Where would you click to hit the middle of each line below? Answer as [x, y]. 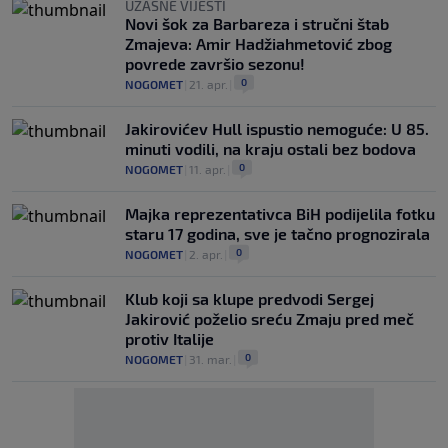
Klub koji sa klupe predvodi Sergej [249, 298]
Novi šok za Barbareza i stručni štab [257, 23]
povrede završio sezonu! [215, 63]
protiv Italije [169, 338]
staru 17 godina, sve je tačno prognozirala [277, 233]
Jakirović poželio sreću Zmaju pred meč [269, 318]
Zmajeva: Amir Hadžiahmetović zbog [258, 43]
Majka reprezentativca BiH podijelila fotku [280, 213]
